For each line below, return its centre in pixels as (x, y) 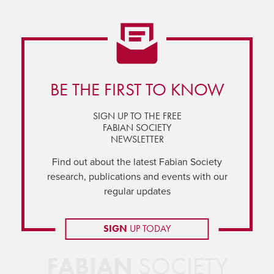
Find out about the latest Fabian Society (137, 162)
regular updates (137, 191)
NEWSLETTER (137, 139)
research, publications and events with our (137, 176)
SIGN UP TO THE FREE (137, 116)
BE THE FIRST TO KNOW (137, 89)
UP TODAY (149, 229)
